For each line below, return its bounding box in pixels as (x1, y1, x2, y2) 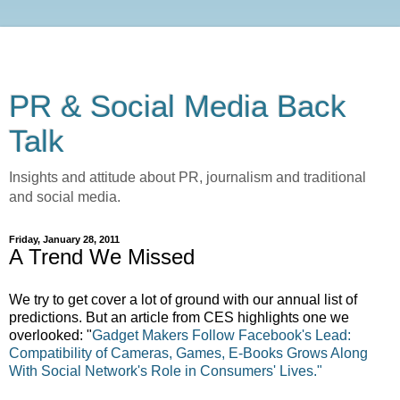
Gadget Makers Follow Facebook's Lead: (92, 327, 351, 343)
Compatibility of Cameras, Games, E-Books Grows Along (9, 345, 368, 361)
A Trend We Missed (9, 245, 195, 269)
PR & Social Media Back (9, 89, 346, 123)
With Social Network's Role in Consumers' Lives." (9, 362, 322, 379)
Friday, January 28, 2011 (9, 234, 120, 245)
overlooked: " (9, 327, 92, 343)
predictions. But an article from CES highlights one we (9, 309, 349, 325)
